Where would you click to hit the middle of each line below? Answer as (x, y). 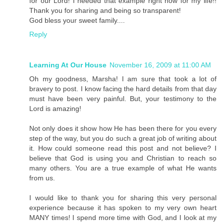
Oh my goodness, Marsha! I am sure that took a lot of (123, 79)
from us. (42, 178)
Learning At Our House (68, 65)
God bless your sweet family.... (77, 20)
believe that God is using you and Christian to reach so (123, 158)
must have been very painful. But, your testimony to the (123, 98)
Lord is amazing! (55, 108)
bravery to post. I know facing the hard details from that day (123, 88)
